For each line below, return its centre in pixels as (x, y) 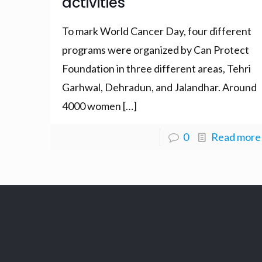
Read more (236, 137)
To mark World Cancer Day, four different (157, 31)
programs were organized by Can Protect (156, 49)
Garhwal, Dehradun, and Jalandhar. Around (160, 87)
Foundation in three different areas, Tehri (157, 68)
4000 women (92, 106)
